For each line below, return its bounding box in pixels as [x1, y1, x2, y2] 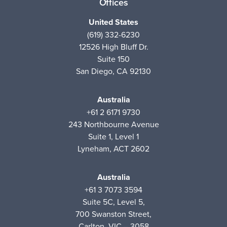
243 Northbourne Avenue [68, 118, 159, 130]
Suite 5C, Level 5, [82, 196, 145, 207]
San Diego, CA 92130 [76, 65, 151, 77]
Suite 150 [97, 53, 130, 64]
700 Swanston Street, [75, 208, 152, 219]
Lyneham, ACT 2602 [78, 142, 149, 154]
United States [89, 16, 138, 28]
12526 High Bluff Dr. [79, 41, 148, 52]
